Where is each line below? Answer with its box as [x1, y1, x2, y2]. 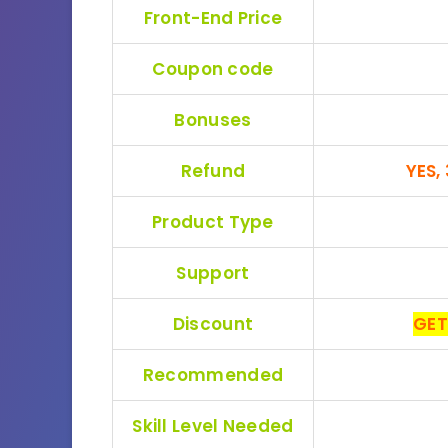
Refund [180, 158, 246, 183]
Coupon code [152, 56, 274, 81]
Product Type [152, 209, 274, 234]
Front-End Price [143, 5, 283, 30]
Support [176, 260, 250, 285]
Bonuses [174, 107, 252, 132]
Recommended [142, 362, 284, 387]
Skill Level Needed [132, 413, 294, 438]
